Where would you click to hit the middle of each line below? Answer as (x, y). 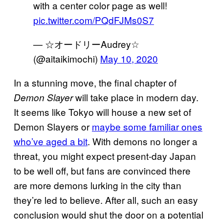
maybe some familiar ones (147, 126)
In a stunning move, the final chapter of (95, 82)
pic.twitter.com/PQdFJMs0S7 (94, 20)
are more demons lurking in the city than (98, 185)
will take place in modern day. (136, 97)
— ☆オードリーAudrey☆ (86, 44)
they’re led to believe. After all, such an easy (106, 199)
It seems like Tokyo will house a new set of (102, 111)
